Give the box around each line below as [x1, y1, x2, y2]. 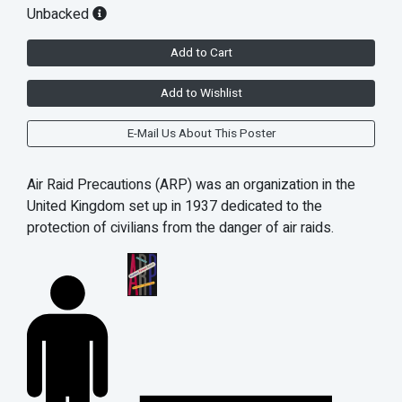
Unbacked [27, 3, 92, 25]
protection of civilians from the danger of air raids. [27, 216, 334, 239]
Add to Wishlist [160, 83, 242, 102]
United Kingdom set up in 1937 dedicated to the [27, 195, 322, 217]
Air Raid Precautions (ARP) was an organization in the [27, 173, 355, 196]
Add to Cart [170, 43, 232, 62]
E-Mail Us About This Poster [127, 124, 275, 143]
